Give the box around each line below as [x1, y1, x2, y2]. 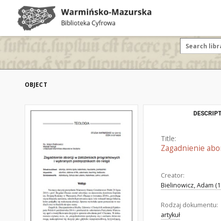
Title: [161, 134, 176, 143]
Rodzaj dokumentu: [161, 201, 218, 209]
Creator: [161, 171, 184, 180]
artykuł [161, 211, 180, 219]
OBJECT [25, 80, 47, 89]
